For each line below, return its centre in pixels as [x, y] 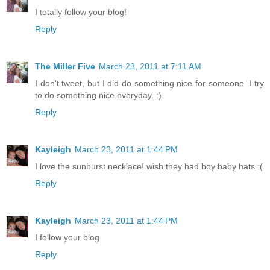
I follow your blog [67, 237]
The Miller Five [65, 66]
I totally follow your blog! [81, 12]
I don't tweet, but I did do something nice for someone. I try [149, 83]
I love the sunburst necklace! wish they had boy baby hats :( [149, 166]
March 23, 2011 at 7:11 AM [150, 66]
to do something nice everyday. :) [98, 95]
